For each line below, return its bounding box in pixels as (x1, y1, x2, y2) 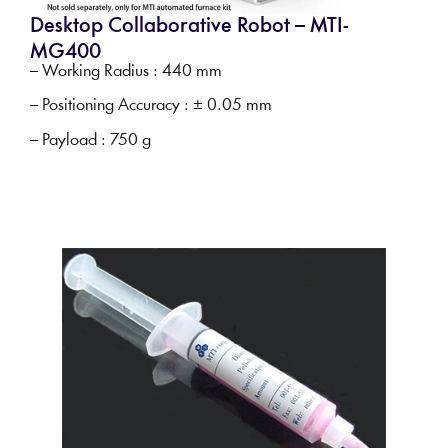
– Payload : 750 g (29, 131, 151, 149)
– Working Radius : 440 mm (29, 62, 222, 80)
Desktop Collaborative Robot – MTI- (29, 15, 349, 37)
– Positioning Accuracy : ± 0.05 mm (29, 97, 272, 115)
